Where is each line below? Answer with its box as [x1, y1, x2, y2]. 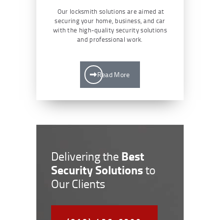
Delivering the [51, 147, 121, 164]
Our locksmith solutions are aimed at [55, 6, 165, 16]
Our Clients [51, 175, 105, 192]
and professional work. [77, 34, 143, 44]
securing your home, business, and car [55, 16, 165, 25]
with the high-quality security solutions [53, 25, 167, 34]
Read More [97, 69, 130, 79]
